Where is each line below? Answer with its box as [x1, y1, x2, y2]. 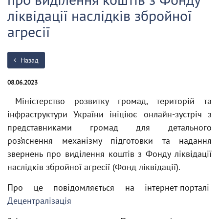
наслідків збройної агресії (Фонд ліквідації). [7, 161, 180, 173]
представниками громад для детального [7, 122, 212, 133]
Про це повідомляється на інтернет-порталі [7, 182, 212, 193]
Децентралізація [7, 195, 74, 206]
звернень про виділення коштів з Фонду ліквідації [7, 148, 212, 159]
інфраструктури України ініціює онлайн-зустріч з [7, 109, 212, 120]
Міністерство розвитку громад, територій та [15, 95, 212, 107]
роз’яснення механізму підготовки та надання [7, 135, 212, 146]
